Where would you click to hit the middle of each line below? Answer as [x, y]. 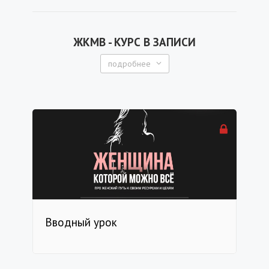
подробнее [129, 64]
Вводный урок [81, 222]
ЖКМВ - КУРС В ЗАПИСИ [134, 42]
